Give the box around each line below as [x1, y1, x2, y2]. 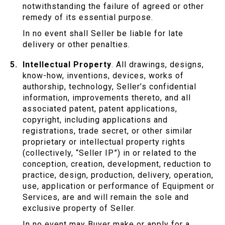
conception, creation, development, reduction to [23, 159, 211, 169]
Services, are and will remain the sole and [23, 192, 189, 202]
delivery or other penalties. [23, 40, 130, 50]
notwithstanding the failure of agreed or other [23, 2, 204, 12]
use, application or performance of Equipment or [23, 181, 214, 191]
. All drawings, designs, [111, 60, 204, 70]
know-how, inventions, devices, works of [23, 71, 184, 81]
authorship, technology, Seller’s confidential [23, 82, 196, 92]
